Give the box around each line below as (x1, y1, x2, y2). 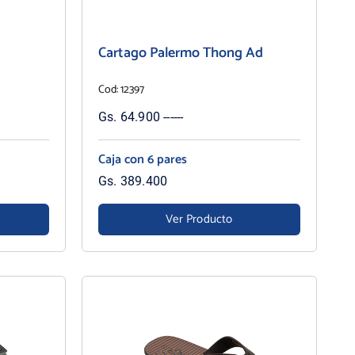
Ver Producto (166, 209, 233, 230)
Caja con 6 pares (97, 148, 187, 170)
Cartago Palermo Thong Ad (97, 40, 263, 65)
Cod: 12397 (97, 80, 144, 99)
